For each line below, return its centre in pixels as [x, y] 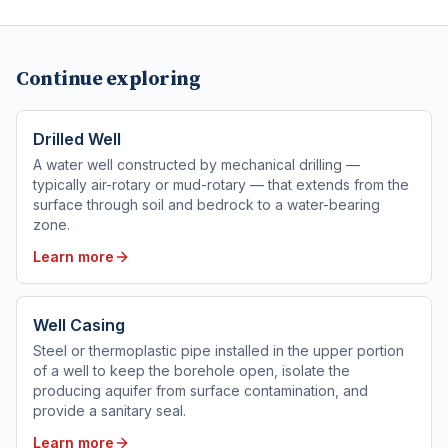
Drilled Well [77, 139]
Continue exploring [108, 79]
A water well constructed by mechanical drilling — [196, 164]
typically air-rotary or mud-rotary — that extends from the [221, 184]
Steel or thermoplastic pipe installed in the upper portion [218, 350]
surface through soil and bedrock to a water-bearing [206, 204]
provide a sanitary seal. [109, 410]
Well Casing [79, 325]
